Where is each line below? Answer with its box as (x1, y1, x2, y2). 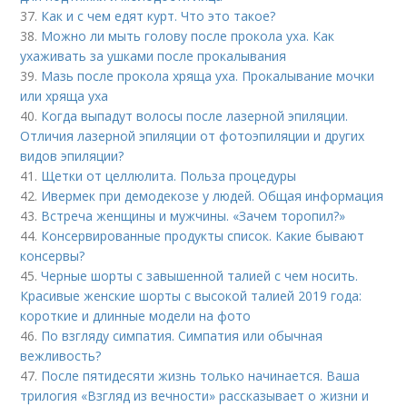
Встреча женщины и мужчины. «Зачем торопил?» (41, 207, 346, 225)
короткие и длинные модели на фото (20, 307, 252, 325)
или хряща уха (20, 87, 109, 105)
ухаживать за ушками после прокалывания (20, 47, 287, 65)
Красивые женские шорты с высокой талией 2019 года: (20, 287, 362, 305)
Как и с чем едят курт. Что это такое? (41, 7, 276, 25)
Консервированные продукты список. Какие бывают (41, 227, 365, 245)
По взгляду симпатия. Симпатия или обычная (41, 327, 323, 345)
